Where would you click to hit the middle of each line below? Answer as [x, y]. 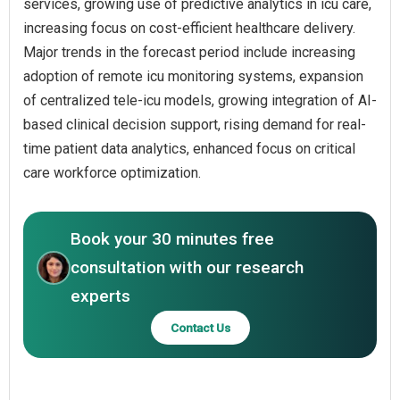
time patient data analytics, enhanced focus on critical [189, 148]
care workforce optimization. [112, 172]
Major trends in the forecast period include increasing [189, 52]
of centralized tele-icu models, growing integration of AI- [200, 100]
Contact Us [200, 327]
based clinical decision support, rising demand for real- [195, 124]
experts [100, 296]
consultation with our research [187, 267]
